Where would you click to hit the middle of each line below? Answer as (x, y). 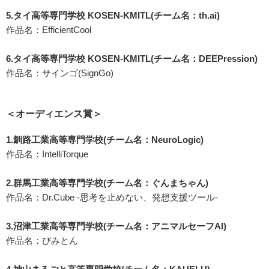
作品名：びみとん (42, 240)
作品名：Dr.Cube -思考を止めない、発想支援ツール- (112, 197)
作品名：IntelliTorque (47, 154)
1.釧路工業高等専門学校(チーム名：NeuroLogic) (105, 139)
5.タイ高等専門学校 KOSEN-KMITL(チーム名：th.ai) (113, 15)
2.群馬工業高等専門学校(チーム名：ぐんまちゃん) (107, 183)
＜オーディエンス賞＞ (54, 113)
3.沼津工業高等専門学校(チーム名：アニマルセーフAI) (116, 226)
